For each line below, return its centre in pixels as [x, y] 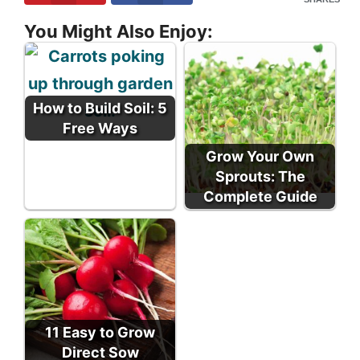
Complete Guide [260, 196]
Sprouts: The [260, 176]
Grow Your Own [260, 156]
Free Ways [100, 128]
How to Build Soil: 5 [100, 108]
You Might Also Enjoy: [119, 31]
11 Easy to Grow [100, 332]
